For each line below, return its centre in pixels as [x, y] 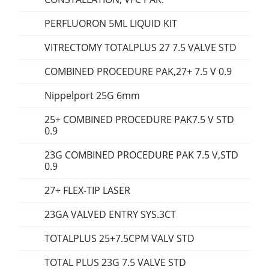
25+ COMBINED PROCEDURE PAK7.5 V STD [139, 119]
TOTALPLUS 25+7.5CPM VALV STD [119, 238]
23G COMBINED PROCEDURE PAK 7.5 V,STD [141, 155]
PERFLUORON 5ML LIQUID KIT [111, 23]
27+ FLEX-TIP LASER [87, 190]
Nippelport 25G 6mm [92, 95]
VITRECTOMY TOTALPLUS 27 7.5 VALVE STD [141, 47]
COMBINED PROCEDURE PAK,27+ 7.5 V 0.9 [138, 71]
